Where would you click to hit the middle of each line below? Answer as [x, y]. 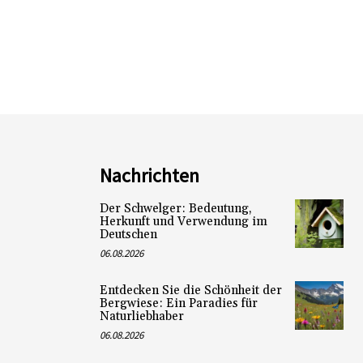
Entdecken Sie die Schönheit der [190, 291]
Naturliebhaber [141, 317]
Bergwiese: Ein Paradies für [178, 304]
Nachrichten [149, 176]
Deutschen [128, 235]
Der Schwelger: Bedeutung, [175, 209]
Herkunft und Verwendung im [183, 222]
